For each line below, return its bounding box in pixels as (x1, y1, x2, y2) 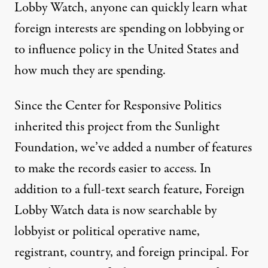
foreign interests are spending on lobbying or (14, 19, 244, 38)
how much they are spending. (14, 60, 166, 80)
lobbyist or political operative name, (14, 221, 200, 241)
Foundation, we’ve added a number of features (14, 138, 252, 157)
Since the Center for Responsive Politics (14, 96, 221, 115)
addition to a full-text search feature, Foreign (14, 179, 245, 199)
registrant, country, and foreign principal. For (14, 242, 249, 262)
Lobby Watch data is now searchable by (14, 200, 217, 220)
